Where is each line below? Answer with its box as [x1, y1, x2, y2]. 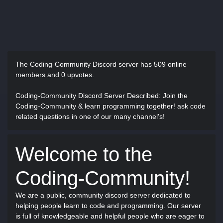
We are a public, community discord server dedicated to [15, 191, 191, 199]
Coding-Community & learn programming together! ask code [15, 102, 206, 110]
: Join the [159, 92, 188, 100]
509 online [154, 60, 187, 68]
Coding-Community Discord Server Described [15, 92, 159, 100]
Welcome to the [15, 143, 152, 165]
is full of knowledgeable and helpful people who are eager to [15, 212, 205, 220]
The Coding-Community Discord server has [15, 60, 154, 68]
